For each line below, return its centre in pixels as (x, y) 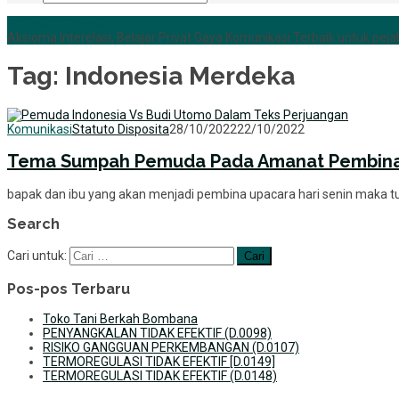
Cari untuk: (37, 256)
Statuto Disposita (121, 129)
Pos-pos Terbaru (69, 289)
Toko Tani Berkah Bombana (120, 319)
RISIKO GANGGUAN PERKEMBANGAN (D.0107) (171, 348)
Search (33, 224)
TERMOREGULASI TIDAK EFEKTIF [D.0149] (159, 362)
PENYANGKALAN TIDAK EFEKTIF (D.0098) (157, 334)
